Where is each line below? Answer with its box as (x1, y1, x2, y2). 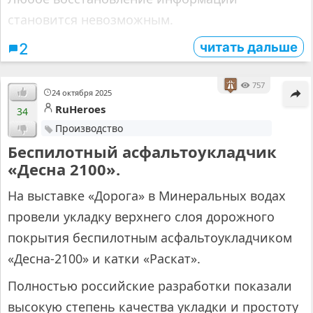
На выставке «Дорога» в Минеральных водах (8, 187, 286, 205)
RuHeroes (55, 102, 105, 117)
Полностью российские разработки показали (8, 277, 292, 295)
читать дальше (199, 39, 298, 55)
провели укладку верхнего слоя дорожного (8, 208, 275, 226)
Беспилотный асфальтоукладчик (8, 141, 277, 163)
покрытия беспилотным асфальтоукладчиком (8, 229, 292, 247)
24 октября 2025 (52, 87, 112, 99)
